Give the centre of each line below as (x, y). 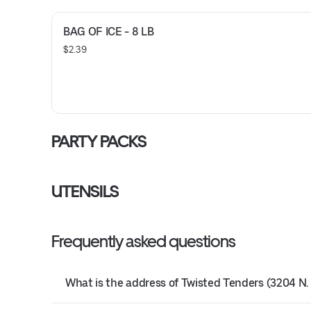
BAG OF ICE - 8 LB (109, 32)
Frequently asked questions (143, 241)
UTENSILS (85, 191)
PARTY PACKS (99, 141)
